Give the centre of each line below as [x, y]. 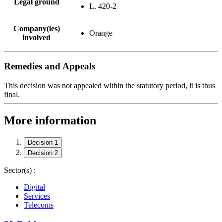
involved [36, 37]
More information [50, 121]
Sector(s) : [20, 170]
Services [37, 196]
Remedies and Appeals [50, 66]
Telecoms [39, 205]
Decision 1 [43, 142]
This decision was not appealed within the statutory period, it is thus [110, 86]
